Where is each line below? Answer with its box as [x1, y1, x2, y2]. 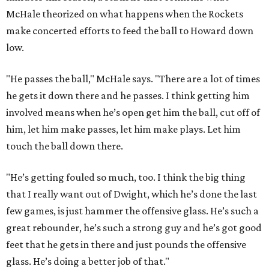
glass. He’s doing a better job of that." [6, 255, 169, 268]
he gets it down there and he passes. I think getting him [6, 89, 250, 102]
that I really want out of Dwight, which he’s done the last [6, 188, 257, 201]
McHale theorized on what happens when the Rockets [6, 8, 243, 20]
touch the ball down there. [6, 140, 123, 153]
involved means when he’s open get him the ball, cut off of [6, 106, 260, 119]
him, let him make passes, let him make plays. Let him [6, 123, 241, 136]
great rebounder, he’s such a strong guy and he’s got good [6, 222, 262, 234]
